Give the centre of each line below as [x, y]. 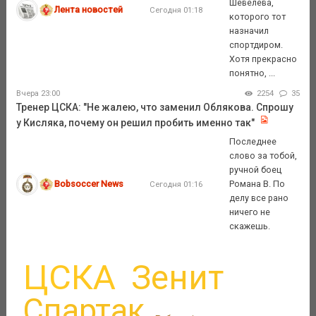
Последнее [253, 141]
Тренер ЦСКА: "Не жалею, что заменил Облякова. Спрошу [154, 107]
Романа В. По [257, 183]
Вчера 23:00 [38, 93]
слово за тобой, [263, 155]
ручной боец [256, 169]
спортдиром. [256, 44]
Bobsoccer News [89, 183]
